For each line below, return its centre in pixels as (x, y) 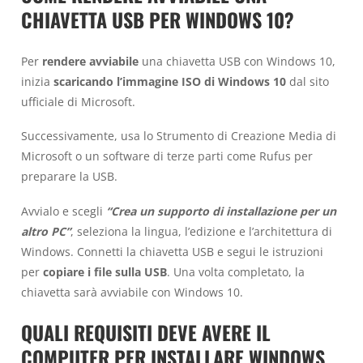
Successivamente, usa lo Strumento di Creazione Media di (179, 136)
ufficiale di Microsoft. (78, 101)
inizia (37, 81)
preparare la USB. (69, 177)
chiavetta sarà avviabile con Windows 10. (132, 292)
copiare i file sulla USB (105, 271)
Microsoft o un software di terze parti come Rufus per (167, 156)
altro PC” (46, 231)
